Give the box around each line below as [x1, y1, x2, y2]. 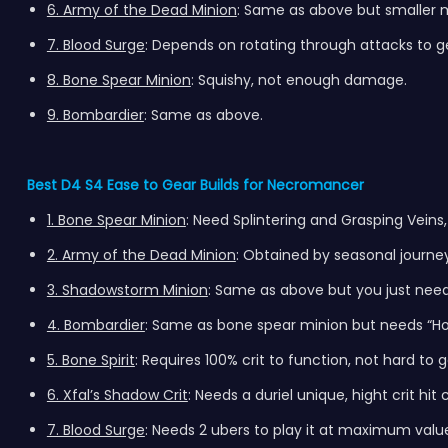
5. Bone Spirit [46, 350, 135, 370]
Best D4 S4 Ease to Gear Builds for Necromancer [26, 175, 364, 195]
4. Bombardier [46, 315, 145, 335]
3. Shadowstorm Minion [46, 280, 208, 300]
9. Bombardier [46, 105, 144, 125]
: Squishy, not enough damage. [190, 70, 411, 90]
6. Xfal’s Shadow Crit [46, 385, 188, 405]
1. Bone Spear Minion [46, 210, 186, 230]
